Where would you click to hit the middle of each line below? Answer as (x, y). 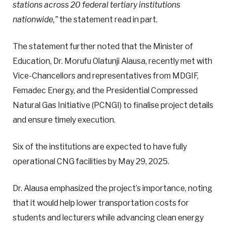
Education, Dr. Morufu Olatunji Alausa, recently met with (112, 61)
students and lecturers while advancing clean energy (108, 218)
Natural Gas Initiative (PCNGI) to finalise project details (113, 105)
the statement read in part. (108, 19)
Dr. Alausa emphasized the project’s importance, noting (112, 188)
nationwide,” (35, 19)
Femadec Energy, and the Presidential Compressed (105, 90)
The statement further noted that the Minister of (103, 46)
